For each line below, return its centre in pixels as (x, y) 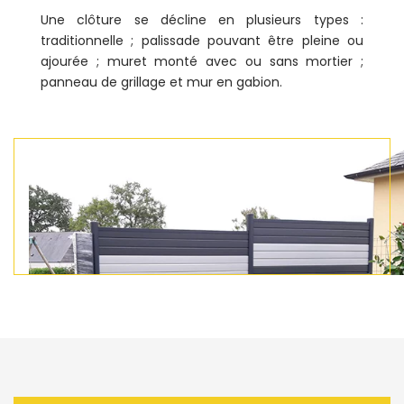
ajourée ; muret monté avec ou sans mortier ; (202, 62)
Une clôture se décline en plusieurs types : (202, 20)
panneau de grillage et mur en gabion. (161, 83)
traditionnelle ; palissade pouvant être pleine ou (202, 41)
